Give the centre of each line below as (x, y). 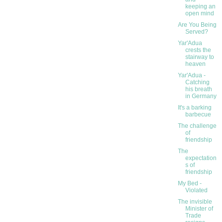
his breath (198, 89)
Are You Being (197, 25)
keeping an (200, 7)
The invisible (195, 202)
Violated (196, 191)
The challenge (197, 126)
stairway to (199, 57)
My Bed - (190, 184)
